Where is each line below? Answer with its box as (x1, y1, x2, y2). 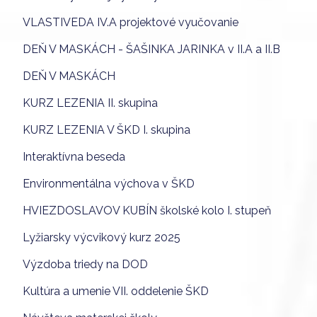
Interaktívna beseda (23, 149, 125, 163)
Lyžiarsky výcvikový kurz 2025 (23, 230, 180, 244)
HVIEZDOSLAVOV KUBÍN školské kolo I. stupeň (23, 203, 271, 217)
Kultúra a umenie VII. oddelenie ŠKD (23, 284, 209, 298)
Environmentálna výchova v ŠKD (23, 176, 195, 190)
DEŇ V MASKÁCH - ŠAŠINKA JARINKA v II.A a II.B (23, 42, 280, 56)
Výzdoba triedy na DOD (23, 257, 148, 271)
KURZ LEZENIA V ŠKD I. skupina (23, 122, 190, 137)
